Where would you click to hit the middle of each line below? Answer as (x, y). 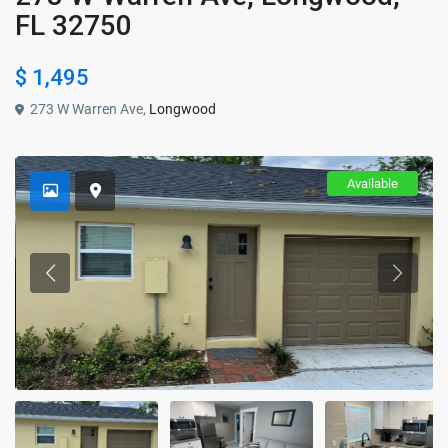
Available (372, 184)
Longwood (183, 109)
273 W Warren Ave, (88, 109)
